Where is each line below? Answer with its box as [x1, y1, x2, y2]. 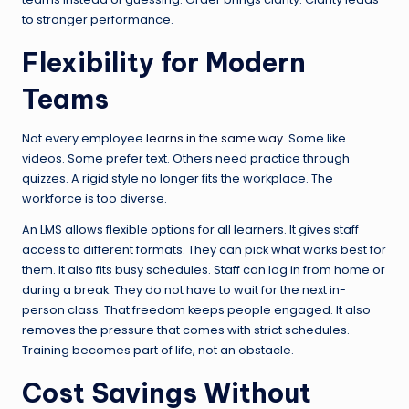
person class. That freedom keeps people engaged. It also [22, 301, 371, 318]
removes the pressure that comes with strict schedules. [22, 321, 350, 338]
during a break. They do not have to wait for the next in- [22, 281, 346, 298]
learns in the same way [146, 130, 283, 146]
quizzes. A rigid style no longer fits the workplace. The [22, 170, 333, 186]
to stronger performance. [22, 11, 173, 27]
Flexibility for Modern [22, 45, 306, 79]
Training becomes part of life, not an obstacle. [22, 341, 294, 358]
